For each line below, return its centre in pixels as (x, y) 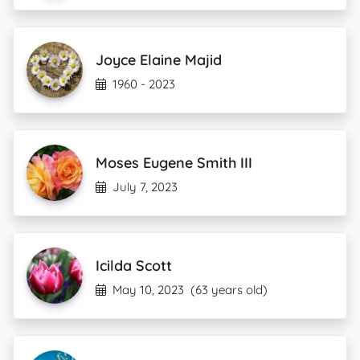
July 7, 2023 (145, 187)
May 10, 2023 (148, 290)
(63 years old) (229, 290)
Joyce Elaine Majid (159, 60)
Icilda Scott (134, 266)
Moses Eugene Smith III (174, 163)
